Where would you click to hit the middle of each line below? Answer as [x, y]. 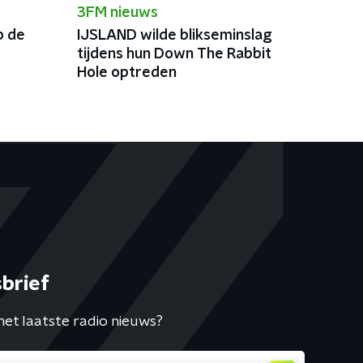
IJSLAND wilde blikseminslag [174, 36]
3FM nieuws [117, 13]
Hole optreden [126, 73]
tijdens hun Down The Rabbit [174, 54]
